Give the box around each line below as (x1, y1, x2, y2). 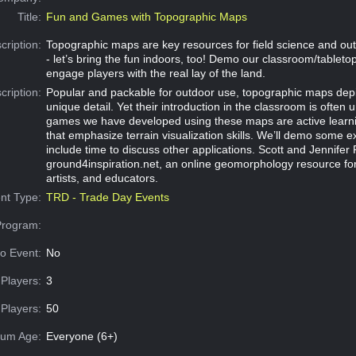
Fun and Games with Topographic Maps (45, 10, 247, 24)
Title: (17, 10, 42, 24)
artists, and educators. (45, 172, 158, 185)
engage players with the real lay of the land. (45, 67, 265, 80)
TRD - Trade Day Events (45, 191, 169, 204)
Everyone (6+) (45, 330, 118, 343)
